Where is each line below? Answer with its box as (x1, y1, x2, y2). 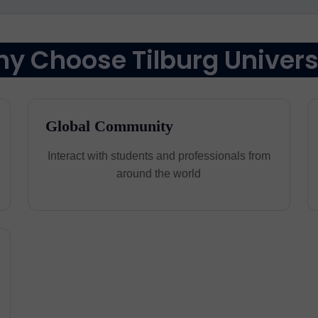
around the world (116, 168, 202, 180)
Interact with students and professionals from (47, 150, 270, 162)
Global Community (45, 117, 173, 135)
